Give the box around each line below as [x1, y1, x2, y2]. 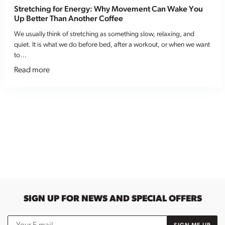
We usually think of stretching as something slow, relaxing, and [14, 30, 194, 38]
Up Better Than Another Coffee [14, 15, 123, 23]
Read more [14, 66, 50, 74]
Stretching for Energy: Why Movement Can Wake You [14, 5, 203, 14]
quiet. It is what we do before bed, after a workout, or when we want [14, 41, 210, 49]
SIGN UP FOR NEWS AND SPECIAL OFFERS [23, 194, 202, 204]
